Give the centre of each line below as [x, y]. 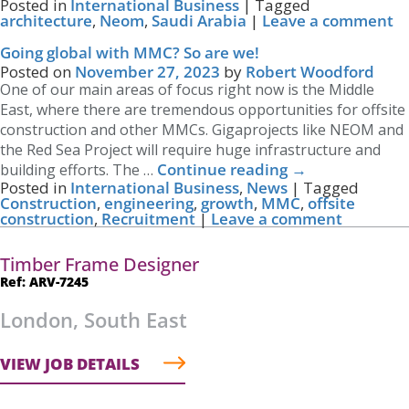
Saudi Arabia [199, 21]
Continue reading [224, 169]
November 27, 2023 [147, 72]
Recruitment [148, 219]
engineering [149, 203]
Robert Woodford [310, 72]
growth [227, 203]
